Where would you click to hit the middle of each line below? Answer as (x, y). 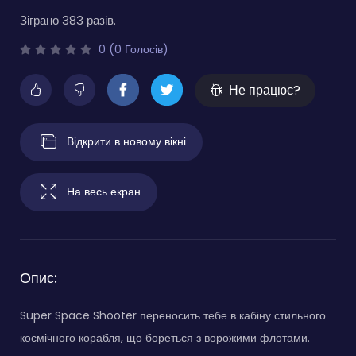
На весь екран (104, 191)
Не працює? (265, 90)
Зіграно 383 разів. (68, 20)
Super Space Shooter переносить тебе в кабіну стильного (173, 315)
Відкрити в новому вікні (126, 141)
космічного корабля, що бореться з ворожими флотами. (165, 337)
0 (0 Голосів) (132, 49)
